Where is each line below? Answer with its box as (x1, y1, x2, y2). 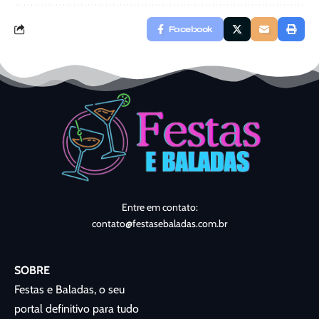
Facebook (168, 24, 213, 35)
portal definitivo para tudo (14, 302, 139, 316)
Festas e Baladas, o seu (14, 283, 125, 297)
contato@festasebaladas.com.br (92, 217, 227, 231)
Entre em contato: (121, 201, 198, 214)
